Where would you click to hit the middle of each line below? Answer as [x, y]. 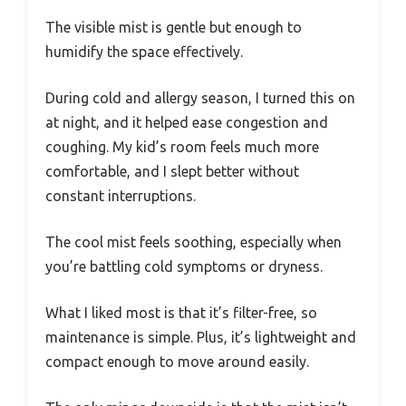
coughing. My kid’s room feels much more [182, 147]
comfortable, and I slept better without [172, 172]
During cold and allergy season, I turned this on [200, 98]
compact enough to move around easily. [177, 362]
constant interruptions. [121, 196]
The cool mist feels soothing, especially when [193, 242]
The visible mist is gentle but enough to [174, 28]
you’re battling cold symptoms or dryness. [184, 267]
